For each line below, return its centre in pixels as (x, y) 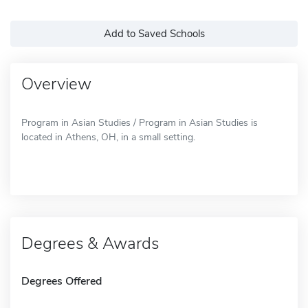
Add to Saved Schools (154, 33)
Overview (56, 84)
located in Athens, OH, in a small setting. (108, 137)
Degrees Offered (62, 281)
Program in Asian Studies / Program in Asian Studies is (140, 122)
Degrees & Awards (90, 243)
